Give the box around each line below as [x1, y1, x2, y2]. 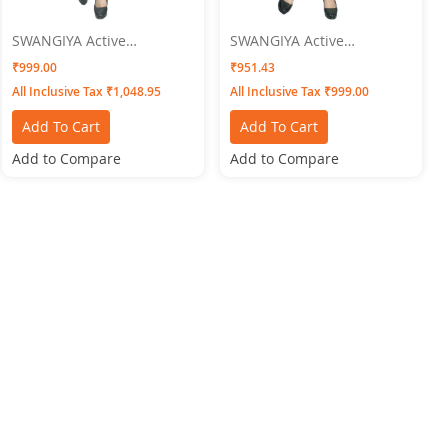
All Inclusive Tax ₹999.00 [230, 82, 370, 100]
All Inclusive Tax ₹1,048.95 [11, 82, 161, 100]
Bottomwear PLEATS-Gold [11, 48, 180, 68]
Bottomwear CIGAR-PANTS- [230, 48, 410, 68]
